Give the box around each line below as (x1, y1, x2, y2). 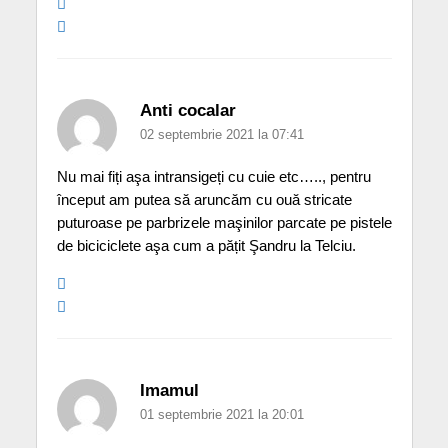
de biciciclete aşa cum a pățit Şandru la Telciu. (56, 237, 356, 255)
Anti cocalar (139, 101, 236, 121)
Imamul (139, 381, 199, 401)
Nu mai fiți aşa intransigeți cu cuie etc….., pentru (56, 168, 371, 186)
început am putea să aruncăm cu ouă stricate (56, 191, 352, 209)
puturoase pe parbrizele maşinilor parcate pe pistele (56, 214, 392, 232)
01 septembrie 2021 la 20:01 (139, 407, 304, 423)
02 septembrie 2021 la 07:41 (139, 127, 304, 143)
